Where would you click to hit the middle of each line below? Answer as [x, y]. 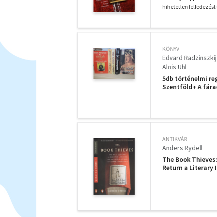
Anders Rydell [182, 147]
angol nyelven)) [186, 184]
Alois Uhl [174, 67]
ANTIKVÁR [175, 139]
